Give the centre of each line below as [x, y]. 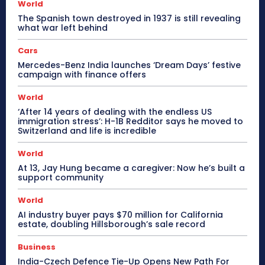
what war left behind [63, 28]
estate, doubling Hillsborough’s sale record [112, 224]
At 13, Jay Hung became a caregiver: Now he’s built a [131, 168]
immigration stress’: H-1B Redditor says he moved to [130, 121]
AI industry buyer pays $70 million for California [120, 214]
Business [37, 247]
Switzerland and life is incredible [87, 130]
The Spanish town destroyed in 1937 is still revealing [129, 18]
